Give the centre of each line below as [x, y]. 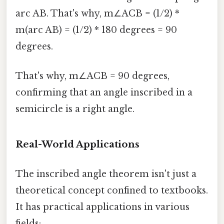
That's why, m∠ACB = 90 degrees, [92, 76]
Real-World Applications [77, 144]
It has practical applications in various [102, 207]
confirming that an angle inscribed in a [104, 92]
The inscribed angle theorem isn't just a [106, 174]
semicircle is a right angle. [75, 109]
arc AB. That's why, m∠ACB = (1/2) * [97, 13]
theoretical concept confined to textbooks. [112, 190]
